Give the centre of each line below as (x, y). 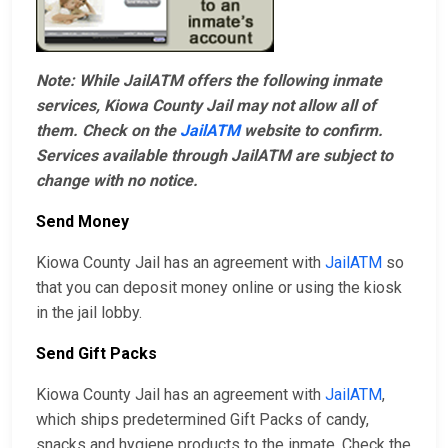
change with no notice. (117, 181)
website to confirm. (311, 131)
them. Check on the (108, 131)
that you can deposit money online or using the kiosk (219, 288)
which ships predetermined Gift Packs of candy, (202, 420)
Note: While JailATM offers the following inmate (209, 81)
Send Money (82, 222)
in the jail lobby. (89, 313)
